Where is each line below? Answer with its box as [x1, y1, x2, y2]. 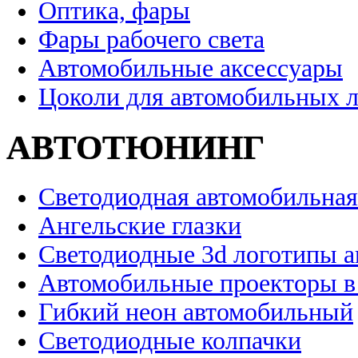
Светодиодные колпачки [38, 327, 301, 356]
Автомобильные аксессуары [38, 54, 343, 83]
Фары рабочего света [38, 26, 265, 54]
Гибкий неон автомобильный [38, 298, 353, 327]
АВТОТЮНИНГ [6, 129, 265, 167]
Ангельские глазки [38, 212, 241, 241]
